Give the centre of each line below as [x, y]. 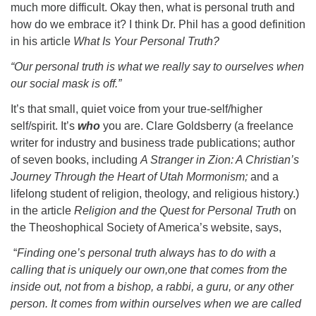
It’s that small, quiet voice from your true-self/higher [136, 109]
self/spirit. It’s [44, 126]
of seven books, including [75, 160]
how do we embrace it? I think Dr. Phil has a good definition [158, 24]
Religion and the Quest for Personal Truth [179, 211]
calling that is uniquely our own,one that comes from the [149, 270]
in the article [42, 211]
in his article [42, 41]
